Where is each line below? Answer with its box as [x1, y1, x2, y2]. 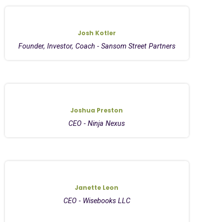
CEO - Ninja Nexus [68, 119, 125, 128]
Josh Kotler [77, 28, 116, 37]
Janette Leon [75, 183, 119, 192]
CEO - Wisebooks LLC [63, 196, 130, 205]
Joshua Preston [70, 106, 123, 114]
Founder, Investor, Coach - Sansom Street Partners [18, 42, 175, 51]
